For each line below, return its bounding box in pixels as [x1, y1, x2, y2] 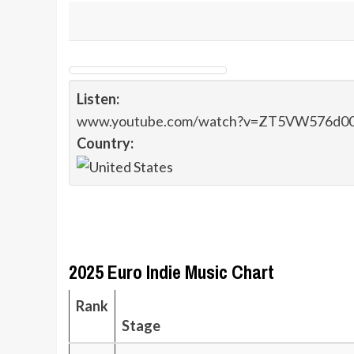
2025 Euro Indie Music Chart [69, 259, 274, 285]
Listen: [77, 90, 119, 107]
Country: [77, 134, 134, 152]
